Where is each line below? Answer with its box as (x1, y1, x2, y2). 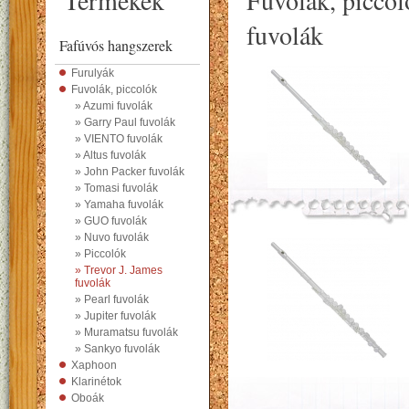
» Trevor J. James (75, 264, 163, 277)
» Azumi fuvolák (75, 100, 152, 112)
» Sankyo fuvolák (75, 342, 160, 355)
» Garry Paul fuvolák (75, 116, 175, 129)
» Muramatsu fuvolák (75, 326, 178, 339)
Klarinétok (71, 375, 121, 388)
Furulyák (71, 67, 114, 79)
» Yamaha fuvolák (75, 198, 163, 211)
